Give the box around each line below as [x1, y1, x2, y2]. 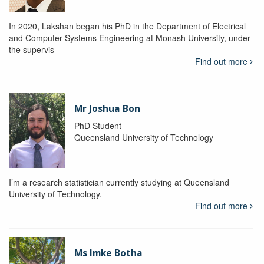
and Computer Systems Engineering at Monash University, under [9, 31, 250, 44]
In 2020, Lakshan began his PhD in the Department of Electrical [9, 19, 246, 32]
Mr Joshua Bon [74, 102, 140, 115]
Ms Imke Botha [74, 246, 143, 259]
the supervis [9, 43, 54, 55]
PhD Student [74, 119, 121, 131]
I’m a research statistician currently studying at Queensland [9, 176, 229, 188]
